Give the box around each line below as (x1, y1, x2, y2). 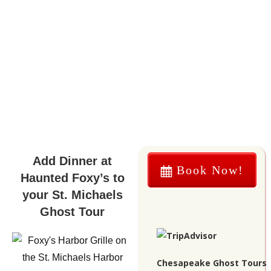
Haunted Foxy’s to (20, 171, 125, 184)
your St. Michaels (22, 188, 123, 201)
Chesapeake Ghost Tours (157, 256, 267, 269)
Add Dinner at (33, 154, 113, 168)
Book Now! (176, 163, 244, 177)
